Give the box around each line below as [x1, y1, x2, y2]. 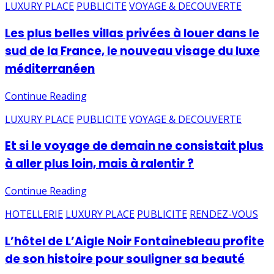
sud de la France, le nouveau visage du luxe [5, 42, 260, 59]
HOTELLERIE [5, 207, 63, 221]
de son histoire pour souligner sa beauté [5, 250, 245, 267]
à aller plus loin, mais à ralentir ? [5, 155, 194, 172]
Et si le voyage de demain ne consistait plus [5, 138, 264, 155]
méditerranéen [5, 60, 95, 77]
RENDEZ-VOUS [190, 207, 258, 221]
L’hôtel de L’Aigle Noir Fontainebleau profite [5, 232, 264, 250]
